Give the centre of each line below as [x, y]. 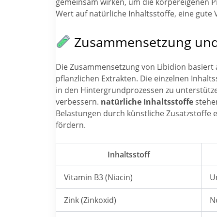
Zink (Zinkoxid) [90, 200]
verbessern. [78, 101]
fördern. [71, 125]
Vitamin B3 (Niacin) [98, 177]
